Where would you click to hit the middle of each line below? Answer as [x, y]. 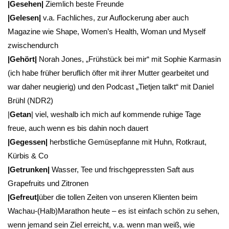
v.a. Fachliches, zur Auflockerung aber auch [115, 18]
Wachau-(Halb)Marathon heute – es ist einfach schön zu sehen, [113, 211]
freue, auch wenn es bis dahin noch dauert [78, 128]
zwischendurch [33, 45]
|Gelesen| [24, 18]
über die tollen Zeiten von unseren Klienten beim [118, 197]
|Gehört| [22, 59]
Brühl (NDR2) [30, 101]
